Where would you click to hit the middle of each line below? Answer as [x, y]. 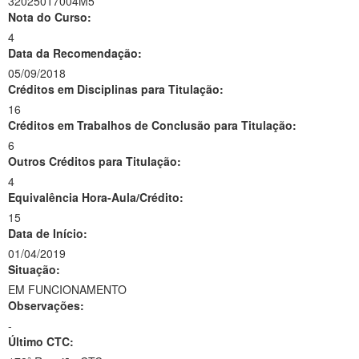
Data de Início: [48, 233]
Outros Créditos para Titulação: [95, 161]
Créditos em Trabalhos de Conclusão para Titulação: [152, 125]
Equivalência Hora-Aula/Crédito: [96, 197]
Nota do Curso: [50, 17]
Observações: [46, 305]
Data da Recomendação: [75, 53]
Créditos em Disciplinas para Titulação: [116, 89]
